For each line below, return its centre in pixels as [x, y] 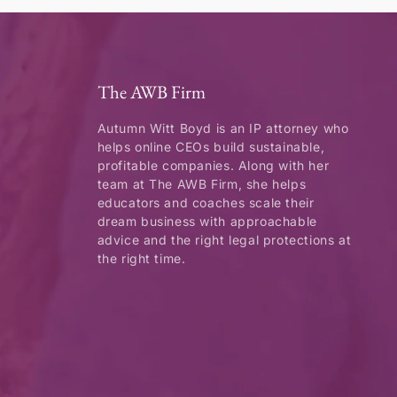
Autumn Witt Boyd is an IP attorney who [223, 128]
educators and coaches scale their [206, 202]
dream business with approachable [207, 221]
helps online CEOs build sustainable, [211, 147]
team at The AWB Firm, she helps [202, 184]
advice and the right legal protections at [224, 240]
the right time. [141, 258]
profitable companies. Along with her [213, 165]
